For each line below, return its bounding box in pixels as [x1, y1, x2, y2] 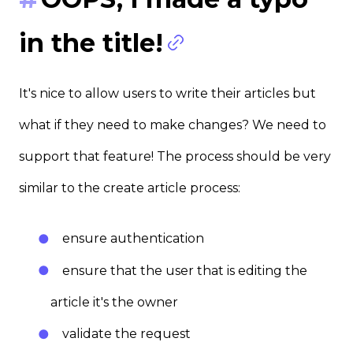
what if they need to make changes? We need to [19, 117, 326, 132]
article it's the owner [50, 295, 178, 310]
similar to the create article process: [19, 180, 240, 195]
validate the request [62, 326, 191, 342]
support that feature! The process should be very [19, 148, 331, 164]
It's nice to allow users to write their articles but [19, 85, 316, 101]
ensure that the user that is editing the [62, 262, 307, 278]
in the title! [19, 27, 163, 58]
